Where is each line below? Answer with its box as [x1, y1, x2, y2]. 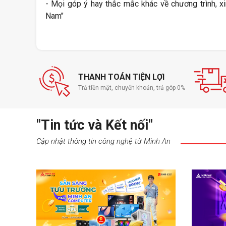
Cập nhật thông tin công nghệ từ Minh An [36, 136, 171, 146]
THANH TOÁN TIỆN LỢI [78, 72, 164, 82]
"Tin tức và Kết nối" [36, 117, 153, 134]
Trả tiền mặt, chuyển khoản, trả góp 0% [78, 84, 185, 92]
